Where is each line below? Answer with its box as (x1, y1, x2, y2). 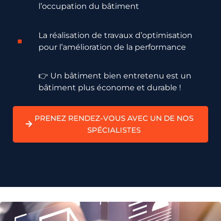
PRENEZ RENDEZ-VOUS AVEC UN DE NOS (34, 113, 193, 123)
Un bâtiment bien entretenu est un (50, 71, 191, 81)
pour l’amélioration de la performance (38, 42, 186, 52)
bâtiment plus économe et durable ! (38, 83, 181, 93)
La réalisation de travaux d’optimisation (38, 30, 192, 40)
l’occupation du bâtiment (38, 1, 139, 11)
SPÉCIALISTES (87, 125, 141, 135)
